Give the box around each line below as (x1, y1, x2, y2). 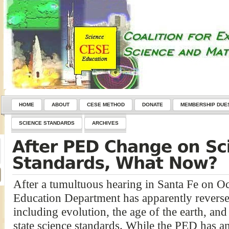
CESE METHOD (86, 102, 125, 107)
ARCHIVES (91, 120, 119, 126)
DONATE (142, 102, 163, 107)
